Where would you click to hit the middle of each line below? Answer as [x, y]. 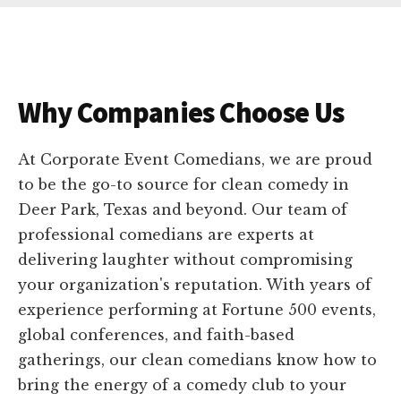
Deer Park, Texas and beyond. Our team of [183, 209]
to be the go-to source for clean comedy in [184, 184]
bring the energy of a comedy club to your [183, 384]
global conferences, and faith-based [157, 334]
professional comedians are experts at [166, 234]
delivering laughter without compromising [186, 259]
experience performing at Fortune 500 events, [197, 309]
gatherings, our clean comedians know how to [198, 359]
